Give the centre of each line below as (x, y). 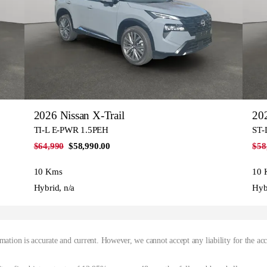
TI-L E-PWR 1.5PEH (71, 130)
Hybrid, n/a (54, 187)
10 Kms (48, 171)
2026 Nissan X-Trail (79, 115)
